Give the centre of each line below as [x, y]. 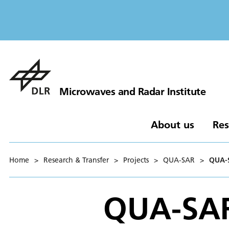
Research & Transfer [76, 160]
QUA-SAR [179, 160]
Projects [136, 160]
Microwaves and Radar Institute [132, 91]
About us [172, 124]
